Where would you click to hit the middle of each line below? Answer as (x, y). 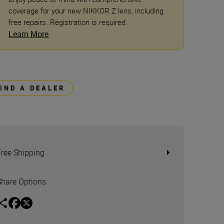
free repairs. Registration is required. (68, 22)
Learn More (29, 34)
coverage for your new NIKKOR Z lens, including (86, 10)
